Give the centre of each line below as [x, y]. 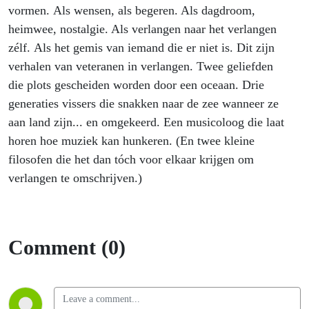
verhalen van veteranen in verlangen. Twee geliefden [141, 67]
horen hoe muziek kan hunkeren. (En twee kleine [131, 141]
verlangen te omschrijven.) [77, 178]
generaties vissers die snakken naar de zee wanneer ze [143, 104]
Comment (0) [67, 248]
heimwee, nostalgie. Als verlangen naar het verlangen [142, 29]
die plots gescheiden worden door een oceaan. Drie [136, 85]
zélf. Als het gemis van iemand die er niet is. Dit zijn [141, 48]
